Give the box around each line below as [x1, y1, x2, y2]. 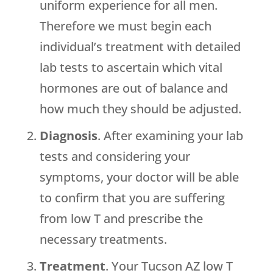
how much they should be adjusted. [39, 101, 241, 118]
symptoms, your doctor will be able [39, 169, 239, 186]
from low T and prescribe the [39, 210, 203, 227]
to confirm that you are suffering [39, 190, 225, 207]
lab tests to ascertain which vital [39, 59, 222, 76]
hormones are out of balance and [39, 80, 228, 97]
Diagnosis [39, 127, 97, 144]
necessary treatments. [39, 231, 167, 248]
